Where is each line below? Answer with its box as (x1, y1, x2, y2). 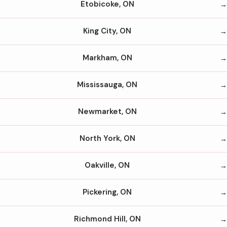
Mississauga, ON (77, 80, 137, 90)
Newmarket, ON (78, 106, 137, 117)
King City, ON (83, 26, 131, 36)
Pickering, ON (83, 187, 132, 198)
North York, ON (79, 133, 135, 144)
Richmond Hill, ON (73, 214, 141, 224)
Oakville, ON (85, 160, 130, 171)
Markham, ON (82, 53, 132, 63)
